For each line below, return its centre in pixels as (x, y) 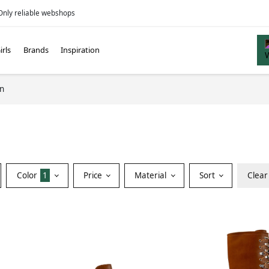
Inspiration (80, 50)
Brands (36, 50)
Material (152, 175)
